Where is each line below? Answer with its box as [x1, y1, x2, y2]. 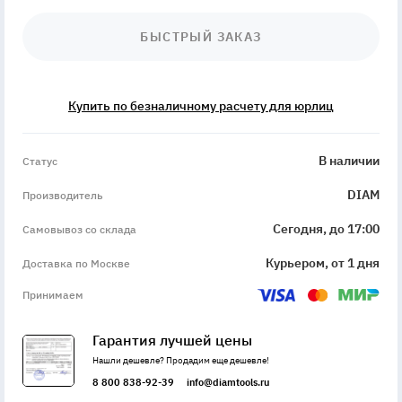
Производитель [22, 188, 102, 202]
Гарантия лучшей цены [92, 331, 252, 350]
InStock [22, 133, 69, 151]
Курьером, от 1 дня [266, 255, 380, 272]
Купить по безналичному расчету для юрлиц [68, 98, 334, 115]
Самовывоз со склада [22, 222, 136, 236]
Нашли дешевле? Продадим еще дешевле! [92, 354, 269, 367]
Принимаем [22, 288, 83, 302]
